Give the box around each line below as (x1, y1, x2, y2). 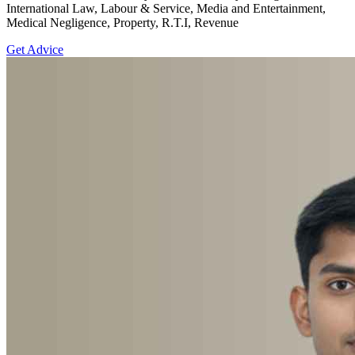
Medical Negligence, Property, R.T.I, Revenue (6, 16, 239, 30)
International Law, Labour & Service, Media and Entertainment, (6, 2, 326, 16)
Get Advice (6, 43, 63, 57)
